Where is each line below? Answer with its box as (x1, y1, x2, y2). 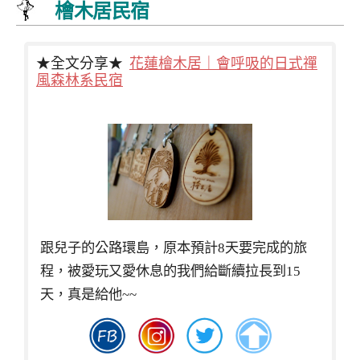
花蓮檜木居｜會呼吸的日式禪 (129, 52, 317, 72)
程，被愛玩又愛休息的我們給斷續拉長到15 (40, 263, 301, 279)
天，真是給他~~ (40, 286, 137, 302)
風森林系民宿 (36, 69, 123, 88)
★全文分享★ (36, 52, 129, 72)
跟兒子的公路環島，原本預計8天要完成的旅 (40, 239, 307, 256)
